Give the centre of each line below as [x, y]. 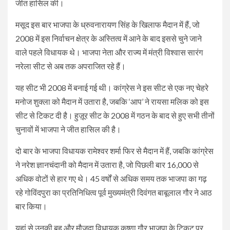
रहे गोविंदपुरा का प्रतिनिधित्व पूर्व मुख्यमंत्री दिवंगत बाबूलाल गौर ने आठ [114, 192]
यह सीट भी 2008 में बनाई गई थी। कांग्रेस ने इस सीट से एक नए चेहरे [112, 87]
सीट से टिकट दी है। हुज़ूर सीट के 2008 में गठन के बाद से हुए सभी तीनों [115, 115]
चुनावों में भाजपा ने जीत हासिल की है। [68, 129]
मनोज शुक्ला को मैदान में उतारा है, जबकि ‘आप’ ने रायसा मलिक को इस [112, 101]
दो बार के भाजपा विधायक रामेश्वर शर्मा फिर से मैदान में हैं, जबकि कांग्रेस [114, 150]
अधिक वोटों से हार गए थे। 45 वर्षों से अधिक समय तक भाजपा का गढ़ [111, 178]
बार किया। [31, 206]
